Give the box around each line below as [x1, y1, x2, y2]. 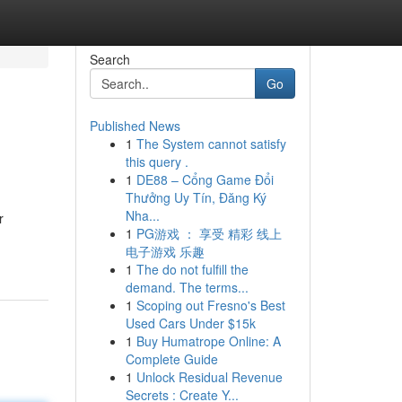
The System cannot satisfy [135, 135, 286, 153]
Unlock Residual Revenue [135, 368, 283, 386]
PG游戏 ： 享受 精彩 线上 [135, 224, 282, 242]
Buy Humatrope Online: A [135, 332, 281, 350]
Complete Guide [125, 350, 218, 368]
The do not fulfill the [135, 260, 249, 278]
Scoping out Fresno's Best [135, 296, 285, 314]
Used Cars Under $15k [125, 314, 256, 332]
